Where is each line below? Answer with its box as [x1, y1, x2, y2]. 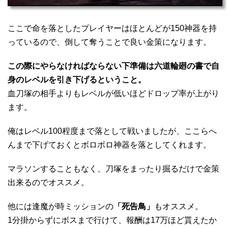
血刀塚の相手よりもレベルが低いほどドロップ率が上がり [8, 89, 219, 98]
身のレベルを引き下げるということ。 [8, 75, 146, 84]
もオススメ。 [154, 202, 203, 211]
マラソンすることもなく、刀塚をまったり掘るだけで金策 [8, 164, 219, 173]
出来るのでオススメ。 [8, 178, 89, 187]
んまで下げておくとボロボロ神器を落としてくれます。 [8, 140, 211, 149]
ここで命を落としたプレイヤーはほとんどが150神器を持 [8, 24, 217, 33]
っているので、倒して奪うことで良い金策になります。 [8, 38, 211, 46]
